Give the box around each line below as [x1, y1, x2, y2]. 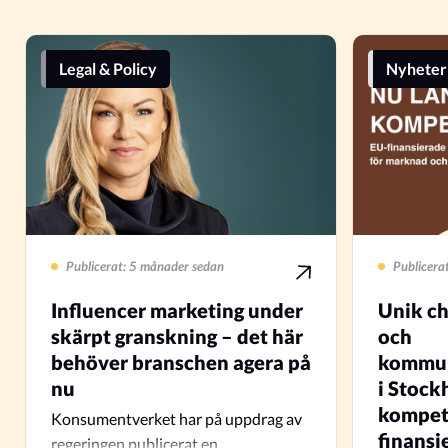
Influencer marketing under [51, 298, 303, 322]
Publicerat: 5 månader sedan [66, 258, 224, 274]
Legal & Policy [59, 59, 157, 78]
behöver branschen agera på [51, 350, 311, 374]
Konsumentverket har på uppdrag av [51, 409, 302, 428]
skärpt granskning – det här [51, 324, 303, 348]
